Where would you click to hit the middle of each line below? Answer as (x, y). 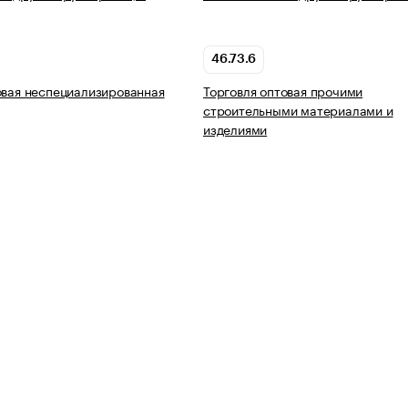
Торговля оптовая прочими (283, 91)
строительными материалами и (298, 110)
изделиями (235, 129)
